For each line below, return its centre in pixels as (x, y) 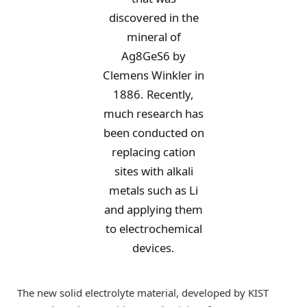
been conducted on (153, 133)
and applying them (153, 210)
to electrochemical (153, 229)
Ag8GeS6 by (153, 56)
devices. (153, 248)
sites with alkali (153, 171)
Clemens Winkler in (153, 75)
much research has (153, 114)
